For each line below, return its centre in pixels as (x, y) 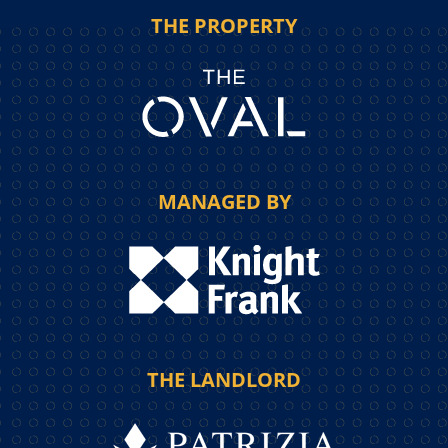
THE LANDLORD (224, 380)
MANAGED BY (224, 202)
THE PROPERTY (224, 26)
